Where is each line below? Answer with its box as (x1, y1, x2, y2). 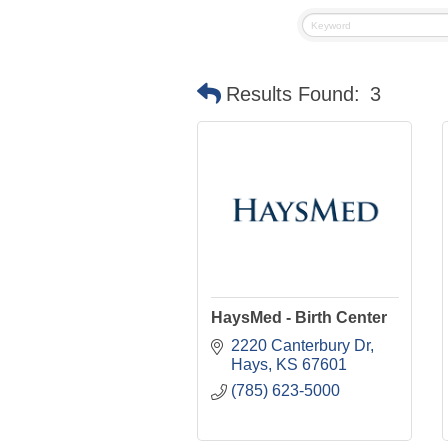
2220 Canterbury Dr (230, 336, 370, 354)
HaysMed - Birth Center (210, 309, 387, 327)
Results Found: (226, 83, 360, 106)
